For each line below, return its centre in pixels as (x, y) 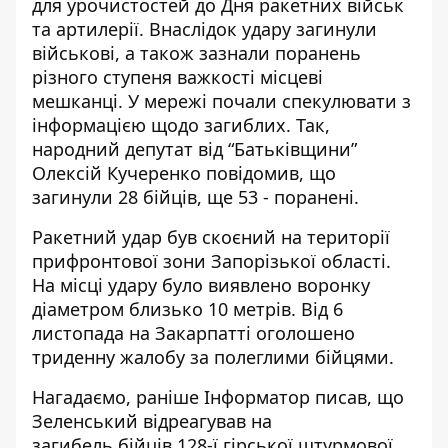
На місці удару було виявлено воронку (201, 284)
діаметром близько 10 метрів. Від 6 (187, 308)
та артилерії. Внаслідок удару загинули (204, 28)
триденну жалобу (108, 356)
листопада (80, 332)
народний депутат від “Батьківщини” (194, 148)
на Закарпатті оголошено (242, 332)
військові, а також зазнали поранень (196, 52)
